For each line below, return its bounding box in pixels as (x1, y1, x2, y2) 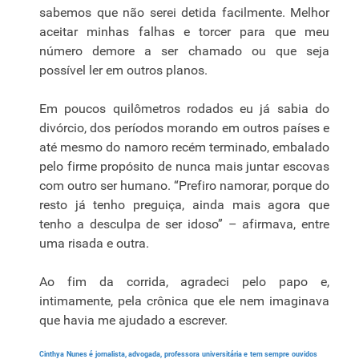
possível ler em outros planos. (39, 63, 208, 79)
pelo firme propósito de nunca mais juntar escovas (39, 159, 329, 175)
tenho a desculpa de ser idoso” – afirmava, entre (39, 216, 329, 232)
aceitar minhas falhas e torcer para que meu (39, 24, 329, 40)
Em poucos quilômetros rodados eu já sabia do (39, 101, 329, 117)
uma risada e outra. (39, 236, 149, 252)
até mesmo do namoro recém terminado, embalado (39, 139, 329, 155)
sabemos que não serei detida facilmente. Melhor (39, 5, 329, 21)
